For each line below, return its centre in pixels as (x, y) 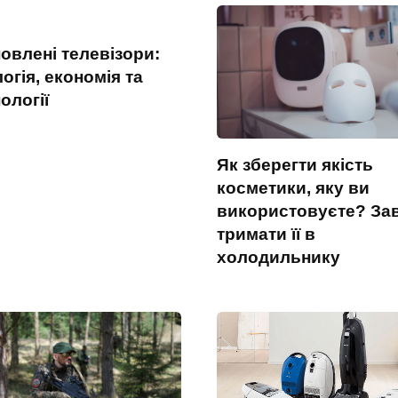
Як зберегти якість (295, 165)
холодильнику (279, 258)
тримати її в (266, 235)
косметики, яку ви (293, 188)
